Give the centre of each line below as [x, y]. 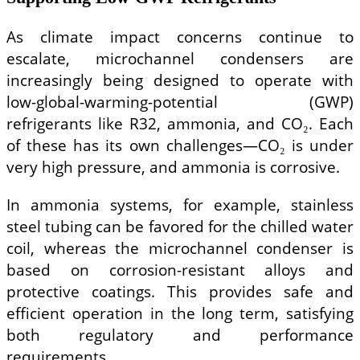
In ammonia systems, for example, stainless [180, 204]
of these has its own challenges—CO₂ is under [180, 145]
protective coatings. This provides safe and [180, 291]
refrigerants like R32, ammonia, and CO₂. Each [180, 124]
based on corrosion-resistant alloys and [180, 269]
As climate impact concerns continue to [180, 37]
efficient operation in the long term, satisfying [180, 313]
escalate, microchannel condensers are [180, 59]
